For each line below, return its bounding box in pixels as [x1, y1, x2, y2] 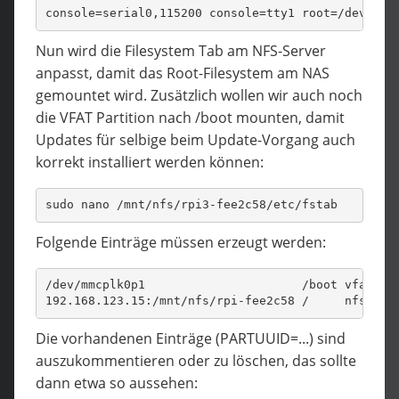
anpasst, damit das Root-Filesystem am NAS [36, 62, 330, 83]
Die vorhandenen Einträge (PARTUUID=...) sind [36, 328, 346, 348]
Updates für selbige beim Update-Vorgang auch [36, 129, 355, 150]
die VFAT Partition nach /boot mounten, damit [36, 107, 345, 127]
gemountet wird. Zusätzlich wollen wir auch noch [36, 85, 362, 105]
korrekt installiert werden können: [36, 151, 264, 172]
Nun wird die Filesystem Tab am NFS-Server [36, 40, 326, 61]
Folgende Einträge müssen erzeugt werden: [36, 232, 326, 252]
